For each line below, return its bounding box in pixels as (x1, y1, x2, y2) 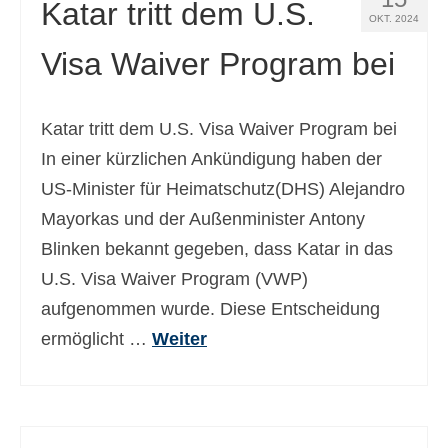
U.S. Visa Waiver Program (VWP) (41, 269, 308, 289)
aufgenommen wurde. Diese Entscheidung (41, 299, 380, 319)
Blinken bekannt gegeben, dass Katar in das (41, 239, 393, 259)
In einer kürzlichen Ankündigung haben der (41, 149, 382, 169)
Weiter (152, 329, 207, 349)
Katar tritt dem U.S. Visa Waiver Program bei (41, 119, 397, 139)
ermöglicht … (41, 329, 152, 349)
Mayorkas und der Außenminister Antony (41, 209, 365, 229)
